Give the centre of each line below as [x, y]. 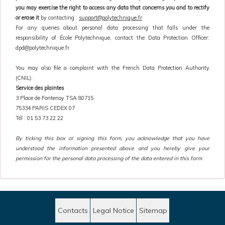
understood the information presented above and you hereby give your [113, 148]
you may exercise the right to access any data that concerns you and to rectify [113, 7]
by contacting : [59, 17]
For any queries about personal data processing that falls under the [113, 27]
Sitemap [153, 210]
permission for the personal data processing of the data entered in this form [109, 158]
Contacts [73, 210]
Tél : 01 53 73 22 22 [39, 118]
